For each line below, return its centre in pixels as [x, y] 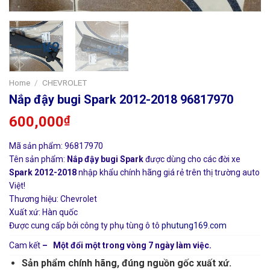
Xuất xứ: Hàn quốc [43, 212]
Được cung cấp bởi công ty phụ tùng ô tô [85, 225]
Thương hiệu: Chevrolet [53, 199]
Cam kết [26, 245]
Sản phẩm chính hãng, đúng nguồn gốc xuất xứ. [126, 263]
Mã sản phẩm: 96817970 [56, 146]
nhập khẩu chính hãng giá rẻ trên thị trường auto [168, 172]
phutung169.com [194, 225]
